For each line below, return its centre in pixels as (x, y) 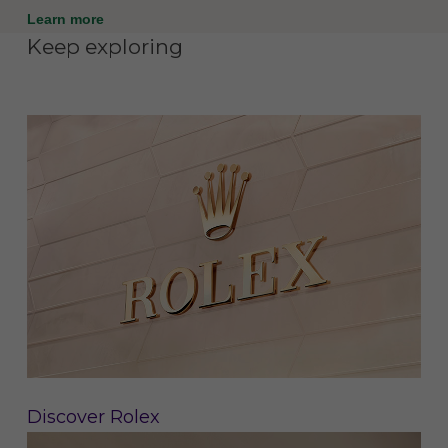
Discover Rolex (93, 417)
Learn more (67, 19)
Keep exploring (104, 47)
